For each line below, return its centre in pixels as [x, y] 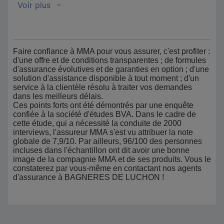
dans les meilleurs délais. [58, 96]
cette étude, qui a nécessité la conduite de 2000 [97, 123]
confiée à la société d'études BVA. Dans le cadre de [104, 114]
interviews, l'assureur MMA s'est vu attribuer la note [103, 132]
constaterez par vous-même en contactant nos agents [107, 168]
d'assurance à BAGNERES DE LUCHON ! [88, 177]
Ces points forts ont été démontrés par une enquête [103, 105]
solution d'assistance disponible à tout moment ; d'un [106, 78]
